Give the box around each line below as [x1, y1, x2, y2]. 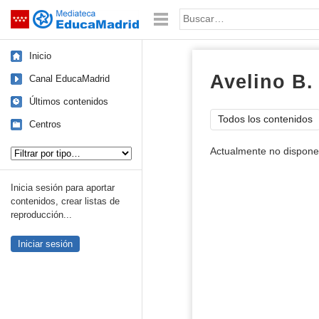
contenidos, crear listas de [11, 196, 120, 207]
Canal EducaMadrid [29, 73, 110, 84]
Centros [29, 119, 61, 130]
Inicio [29, 51, 51, 61]
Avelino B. [209, 70, 313, 93]
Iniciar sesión [18, 239, 73, 250]
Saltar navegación [7, 5, 82, 16]
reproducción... [11, 209, 72, 221]
